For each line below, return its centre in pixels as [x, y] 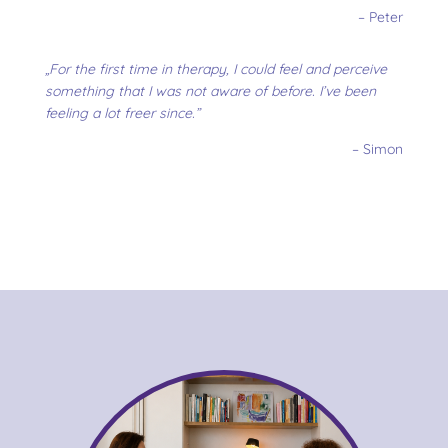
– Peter [381, 17]
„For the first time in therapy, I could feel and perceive [215, 69]
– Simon [378, 149]
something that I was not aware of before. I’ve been [210, 91]
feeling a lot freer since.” [122, 113]
